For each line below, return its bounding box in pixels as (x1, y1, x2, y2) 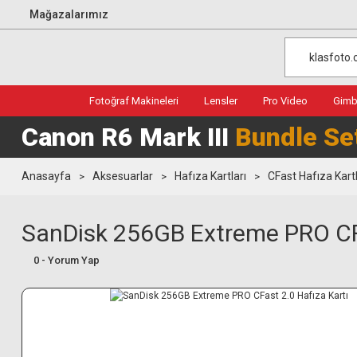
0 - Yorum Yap (33, 254, 100, 266)
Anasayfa (22, 170, 71, 182)
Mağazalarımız (29, 7, 108, 21)
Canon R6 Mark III (22, 122, 235, 152)
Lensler (204, 95, 237, 107)
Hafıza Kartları (175, 170, 246, 182)
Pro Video (263, 95, 308, 107)
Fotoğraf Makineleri (89, 95, 178, 107)
